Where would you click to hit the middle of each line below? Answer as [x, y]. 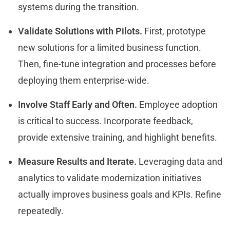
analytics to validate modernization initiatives [110, 178]
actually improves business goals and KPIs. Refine [120, 195]
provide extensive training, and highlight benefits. [119, 138]
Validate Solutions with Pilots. [80, 31]
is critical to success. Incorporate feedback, [106, 121]
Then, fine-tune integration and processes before [117, 64]
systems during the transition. [81, 7]
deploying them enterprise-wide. [85, 81]
